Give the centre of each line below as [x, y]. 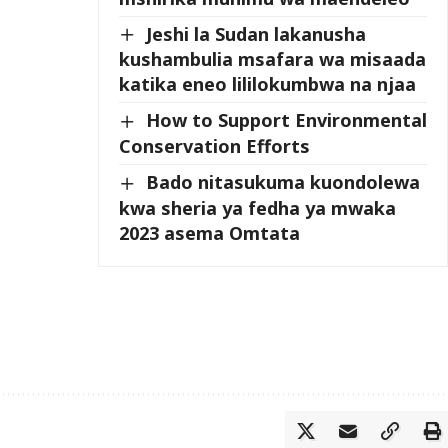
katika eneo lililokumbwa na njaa [268, 84]
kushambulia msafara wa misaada [273, 59]
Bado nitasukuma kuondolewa [283, 182]
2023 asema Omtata [210, 232]
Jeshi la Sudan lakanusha [256, 33]
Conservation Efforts [215, 146]
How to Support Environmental [287, 120]
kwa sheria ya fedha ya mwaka [258, 207]
